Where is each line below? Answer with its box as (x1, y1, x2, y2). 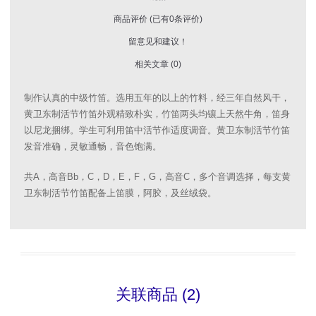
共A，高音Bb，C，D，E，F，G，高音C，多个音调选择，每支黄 (24, 171, 291, 183)
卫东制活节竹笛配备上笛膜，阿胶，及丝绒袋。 (24, 188, 217, 199)
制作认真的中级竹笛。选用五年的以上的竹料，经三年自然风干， (24, 92, 290, 104)
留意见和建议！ (128, 37, 188, 47)
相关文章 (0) (135, 59, 181, 70)
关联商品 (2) (116, 286, 200, 304)
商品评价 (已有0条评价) (114, 14, 202, 25)
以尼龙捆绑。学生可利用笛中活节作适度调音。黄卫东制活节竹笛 (24, 125, 290, 136)
